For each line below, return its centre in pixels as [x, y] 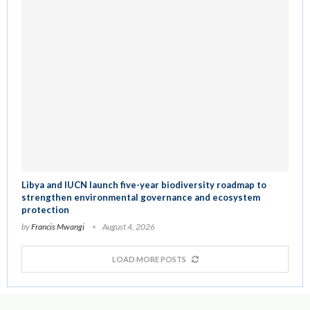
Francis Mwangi [58, 227]
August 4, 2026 [129, 227]
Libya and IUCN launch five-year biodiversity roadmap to [144, 185]
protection [45, 210]
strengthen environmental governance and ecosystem [141, 198]
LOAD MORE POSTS [149, 259]
